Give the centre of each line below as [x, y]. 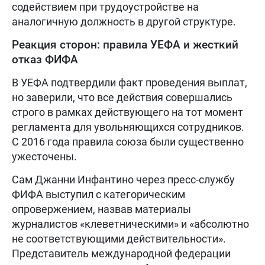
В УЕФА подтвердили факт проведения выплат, [130, 82]
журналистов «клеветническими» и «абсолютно [130, 224]
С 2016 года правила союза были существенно [128, 141]
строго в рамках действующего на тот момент [127, 112]
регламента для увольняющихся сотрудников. [128, 127]
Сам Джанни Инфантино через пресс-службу [123, 179]
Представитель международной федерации [121, 253]
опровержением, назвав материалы [101, 209]
